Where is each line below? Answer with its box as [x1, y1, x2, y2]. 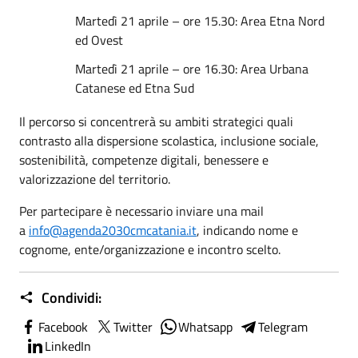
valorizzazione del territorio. [19, 169, 170, 189]
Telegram [258, 317, 308, 336]
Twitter [113, 317, 153, 336]
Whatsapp [178, 317, 233, 336]
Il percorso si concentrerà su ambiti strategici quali [19, 112, 293, 131]
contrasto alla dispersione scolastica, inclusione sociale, [19, 131, 319, 150]
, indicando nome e [197, 221, 298, 240]
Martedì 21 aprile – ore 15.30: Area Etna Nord [75, 11, 324, 30]
